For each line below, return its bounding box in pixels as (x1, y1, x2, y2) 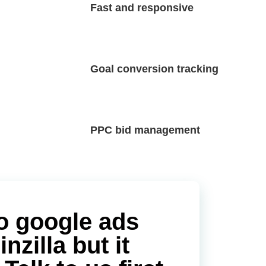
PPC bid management (90, 124, 200, 137)
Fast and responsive (90, 2, 194, 14)
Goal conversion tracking (90, 63, 218, 75)
